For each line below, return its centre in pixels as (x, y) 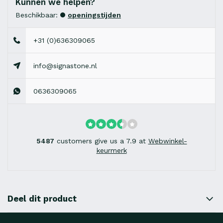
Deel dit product (42, 199)
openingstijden (94, 15)
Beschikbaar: (37, 15)
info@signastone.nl (65, 66)
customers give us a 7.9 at (101, 141)
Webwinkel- (167, 141)
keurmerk (111, 151)
